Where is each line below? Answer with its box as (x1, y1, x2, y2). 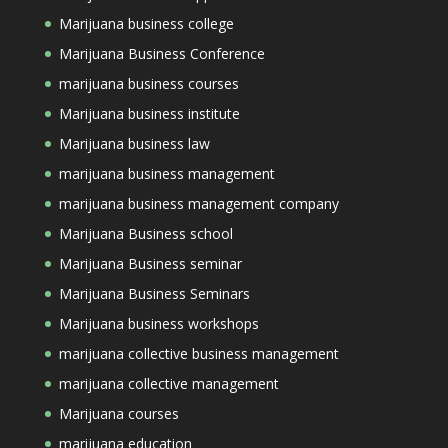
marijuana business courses (58, 74, 239, 93)
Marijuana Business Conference (58, 44, 265, 63)
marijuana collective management (58, 374, 279, 393)
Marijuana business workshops (58, 314, 259, 333)
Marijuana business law (58, 134, 210, 153)
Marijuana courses (58, 404, 179, 423)
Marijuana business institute (58, 104, 240, 123)
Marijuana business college (58, 14, 234, 33)
